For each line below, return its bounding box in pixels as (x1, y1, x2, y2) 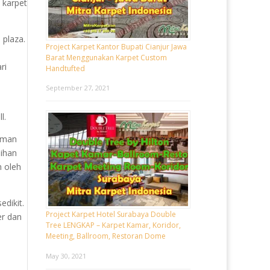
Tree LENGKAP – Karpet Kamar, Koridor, (46, 220, 181, 231)
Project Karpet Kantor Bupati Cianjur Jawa (46, 41, 187, 52)
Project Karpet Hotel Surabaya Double (46, 209, 176, 220)
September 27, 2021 (46, 83, 110, 92)
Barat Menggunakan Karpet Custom (46, 52, 167, 63)
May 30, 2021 (46, 251, 86, 260)
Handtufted (46, 63, 85, 74)
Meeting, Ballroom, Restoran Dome (46, 231, 166, 242)
